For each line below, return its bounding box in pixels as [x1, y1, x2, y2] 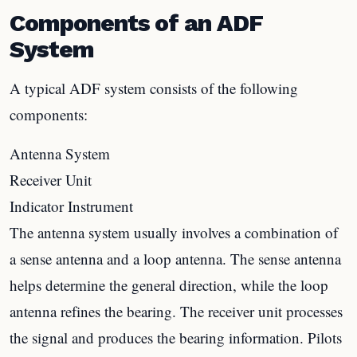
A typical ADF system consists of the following [10, 77, 298, 98]
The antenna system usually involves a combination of [10, 222, 338, 242]
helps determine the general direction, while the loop [10, 274, 328, 295]
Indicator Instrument [10, 195, 133, 216]
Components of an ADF [10, 8, 263, 37]
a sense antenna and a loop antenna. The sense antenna [10, 248, 341, 269]
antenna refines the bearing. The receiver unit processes [10, 300, 343, 321]
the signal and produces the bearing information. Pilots [10, 327, 342, 347]
